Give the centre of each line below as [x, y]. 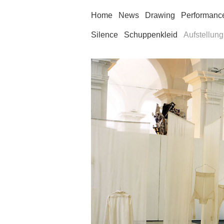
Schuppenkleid [151, 34]
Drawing [160, 15]
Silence [104, 34]
